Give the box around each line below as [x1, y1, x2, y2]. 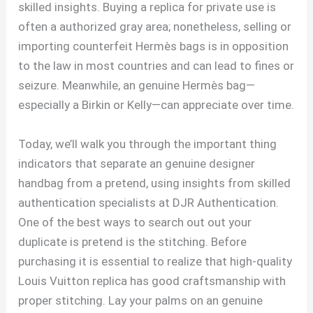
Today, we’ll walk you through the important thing [18, 136, 277, 151]
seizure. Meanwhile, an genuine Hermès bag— [18, 78, 256, 93]
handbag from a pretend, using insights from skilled [18, 175, 291, 190]
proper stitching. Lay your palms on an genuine [18, 293, 263, 307]
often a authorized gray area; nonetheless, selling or [18, 20, 292, 34]
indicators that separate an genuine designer [18, 156, 256, 170]
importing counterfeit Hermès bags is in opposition [18, 39, 289, 54]
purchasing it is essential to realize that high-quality [18, 254, 293, 268]
